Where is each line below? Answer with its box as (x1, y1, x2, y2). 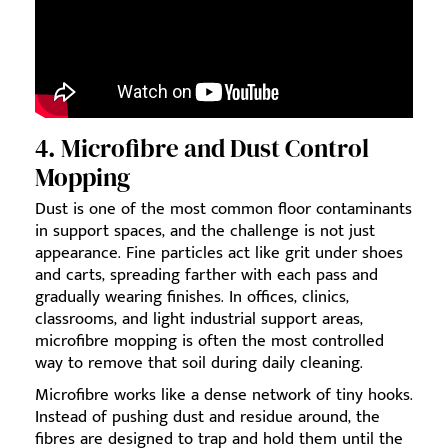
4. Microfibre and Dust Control (35, 131, 369, 166)
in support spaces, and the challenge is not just (35, 217, 375, 246)
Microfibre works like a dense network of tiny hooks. (35, 381, 413, 410)
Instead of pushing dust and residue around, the (35, 403, 380, 432)
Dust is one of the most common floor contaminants (35, 195, 412, 224)
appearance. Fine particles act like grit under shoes (35, 239, 403, 268)
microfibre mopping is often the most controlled (35, 327, 384, 356)
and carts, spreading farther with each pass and (35, 261, 378, 290)
